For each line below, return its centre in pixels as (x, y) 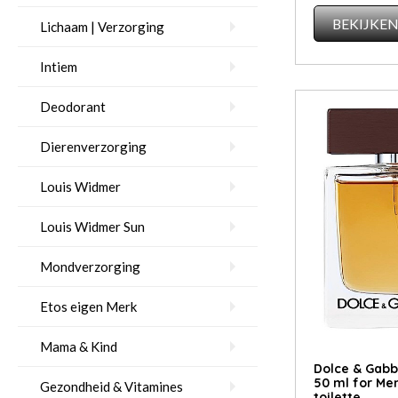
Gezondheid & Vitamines (111, 386)
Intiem (59, 67)
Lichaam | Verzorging (102, 27)
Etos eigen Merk (88, 306)
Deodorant (73, 107)
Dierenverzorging (93, 147)
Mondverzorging (90, 267)
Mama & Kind (79, 346)
